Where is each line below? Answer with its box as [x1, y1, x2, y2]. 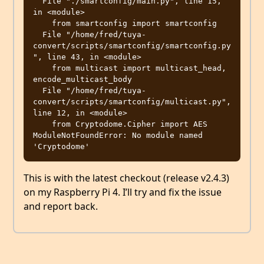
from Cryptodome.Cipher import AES [33, 120, 52, 129]
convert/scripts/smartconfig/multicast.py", [33, 97, 231, 107]
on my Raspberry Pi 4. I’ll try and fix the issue [24, 186, 222, 199]
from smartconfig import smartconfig [33, 19, 52, 28]
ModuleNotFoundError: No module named [33, 131, 203, 140]
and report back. [24, 200, 98, 213]
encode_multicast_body [33, 75, 132, 84]
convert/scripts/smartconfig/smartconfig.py [33, 41, 231, 51]
